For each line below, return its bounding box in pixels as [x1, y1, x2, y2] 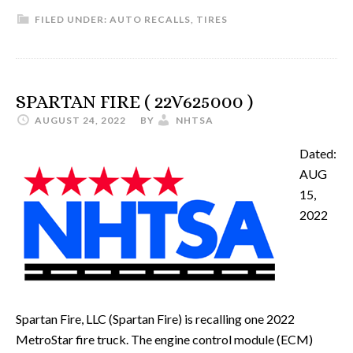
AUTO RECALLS [110, 13, 191, 25]
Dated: [299, 146, 336, 161]
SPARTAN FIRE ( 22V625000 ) [16, 91, 253, 113]
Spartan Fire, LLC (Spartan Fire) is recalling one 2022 [16, 311, 295, 326]
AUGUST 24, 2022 [35, 114, 126, 126]
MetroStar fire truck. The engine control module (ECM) [16, 332, 313, 347]
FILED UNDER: [35, 13, 110, 25]
